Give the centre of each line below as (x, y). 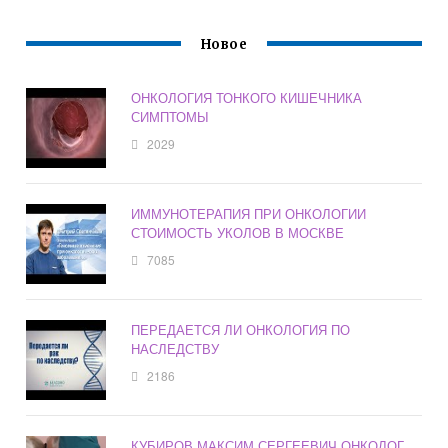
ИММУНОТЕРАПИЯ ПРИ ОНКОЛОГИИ (249, 213)
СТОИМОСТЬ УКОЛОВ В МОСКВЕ (238, 232)
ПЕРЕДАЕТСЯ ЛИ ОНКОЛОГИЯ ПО (241, 329)
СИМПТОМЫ (170, 116)
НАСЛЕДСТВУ (175, 348)
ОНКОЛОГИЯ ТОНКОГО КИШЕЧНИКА (247, 97)
